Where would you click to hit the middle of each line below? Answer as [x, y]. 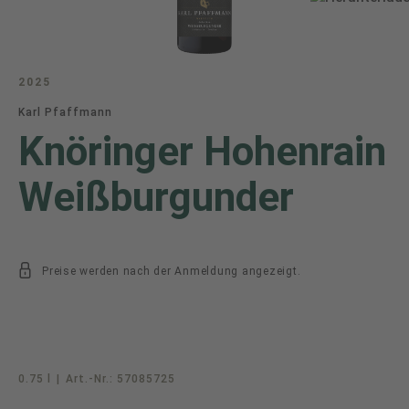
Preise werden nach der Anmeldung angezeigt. [172, 271]
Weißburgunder [156, 197]
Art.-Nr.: [91, 379]
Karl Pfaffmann [65, 112]
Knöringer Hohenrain [202, 152]
